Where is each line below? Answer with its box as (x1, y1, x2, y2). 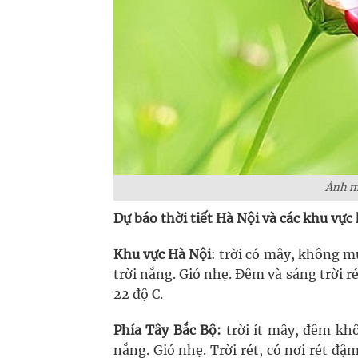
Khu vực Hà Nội (113, 246, 212, 262)
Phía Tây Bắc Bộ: (113, 322, 222, 338)
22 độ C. (113, 286, 163, 302)
